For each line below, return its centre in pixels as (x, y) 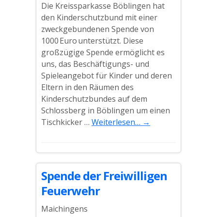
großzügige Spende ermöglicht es (103, 52)
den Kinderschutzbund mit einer (99, 17)
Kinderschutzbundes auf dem (94, 99)
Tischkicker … (66, 122)
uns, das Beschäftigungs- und (95, 64)
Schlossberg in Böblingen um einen (106, 110)
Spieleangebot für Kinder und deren (107, 76)
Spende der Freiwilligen (104, 176)
